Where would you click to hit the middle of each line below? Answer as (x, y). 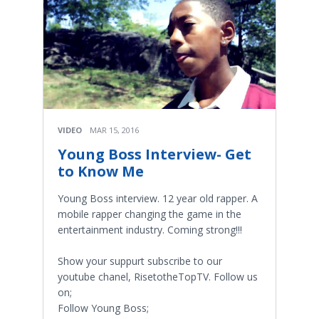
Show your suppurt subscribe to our (140, 261)
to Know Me (101, 172)
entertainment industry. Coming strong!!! (150, 230)
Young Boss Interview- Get (155, 155)
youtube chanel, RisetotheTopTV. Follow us (158, 277)
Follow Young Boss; (103, 308)
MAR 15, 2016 (114, 130)
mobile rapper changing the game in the (150, 214)
